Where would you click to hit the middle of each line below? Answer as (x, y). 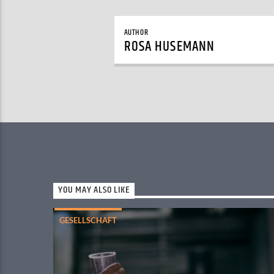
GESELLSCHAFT (88, 220)
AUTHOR (136, 32)
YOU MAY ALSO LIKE (94, 190)
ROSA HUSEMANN (169, 46)
